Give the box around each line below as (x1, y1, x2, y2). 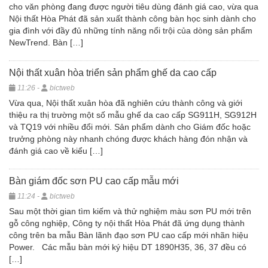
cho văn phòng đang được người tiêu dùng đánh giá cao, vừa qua (9, 2, 258, 12)
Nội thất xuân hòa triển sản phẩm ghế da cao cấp (9, 68, 217, 78)
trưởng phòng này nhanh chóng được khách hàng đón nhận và (9, 134, 248, 144)
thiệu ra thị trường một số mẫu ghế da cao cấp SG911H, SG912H (9, 110, 257, 120)
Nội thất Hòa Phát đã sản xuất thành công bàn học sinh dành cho (9, 14, 256, 24)
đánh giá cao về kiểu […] (9, 146, 103, 156)
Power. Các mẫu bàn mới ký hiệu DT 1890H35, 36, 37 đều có (9, 242, 246, 252)
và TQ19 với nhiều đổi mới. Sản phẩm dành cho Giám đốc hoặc (9, 122, 251, 132)
